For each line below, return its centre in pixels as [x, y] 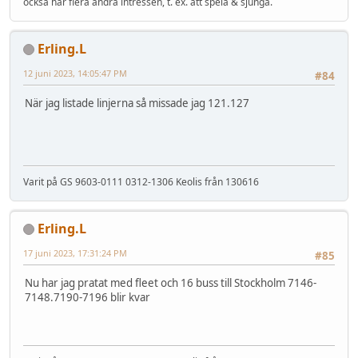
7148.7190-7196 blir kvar [88, 298]
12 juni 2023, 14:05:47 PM [75, 73]
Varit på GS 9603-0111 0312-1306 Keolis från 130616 [141, 181]
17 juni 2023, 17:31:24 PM [75, 253]
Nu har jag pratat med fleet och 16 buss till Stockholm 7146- [171, 283]
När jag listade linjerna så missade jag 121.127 [137, 103]
